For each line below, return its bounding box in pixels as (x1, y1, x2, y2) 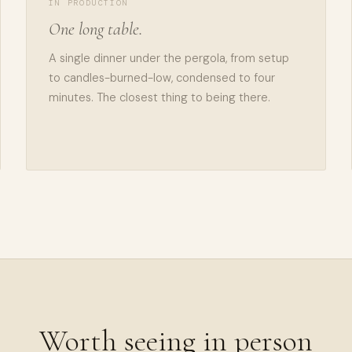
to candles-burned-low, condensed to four (49, 70, 276, 86)
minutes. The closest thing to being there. (49, 90, 271, 105)
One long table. (49, 18, 143, 39)
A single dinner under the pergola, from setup (49, 50, 290, 66)
